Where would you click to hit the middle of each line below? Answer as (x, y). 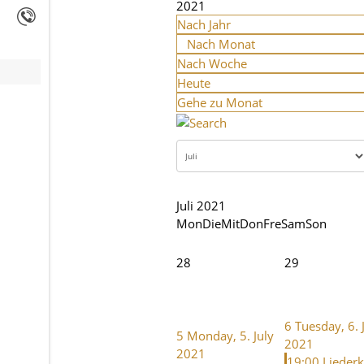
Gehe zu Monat (220, 102)
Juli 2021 (201, 205)
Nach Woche (212, 63)
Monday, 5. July (230, 335)
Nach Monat (221, 44)
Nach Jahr (204, 24)
